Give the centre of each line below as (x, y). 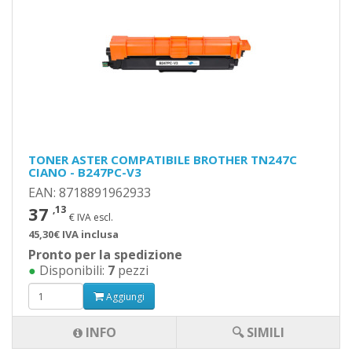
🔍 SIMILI (258, 332)
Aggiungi (124, 296)
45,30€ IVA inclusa (73, 234)
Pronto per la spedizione (105, 255)
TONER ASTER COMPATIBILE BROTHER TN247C (163, 159)
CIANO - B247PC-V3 (85, 172)
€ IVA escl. (91, 217)
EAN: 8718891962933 (90, 192)
